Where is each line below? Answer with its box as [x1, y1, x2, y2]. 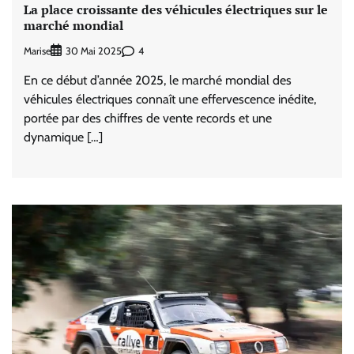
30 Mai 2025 [66, 45, 122, 58]
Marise [24, 44, 51, 57]
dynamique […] [24, 130, 103, 145]
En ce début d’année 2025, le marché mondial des [24, 73, 292, 88]
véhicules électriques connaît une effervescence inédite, [24, 92, 316, 107]
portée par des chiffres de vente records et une [24, 111, 272, 126]
